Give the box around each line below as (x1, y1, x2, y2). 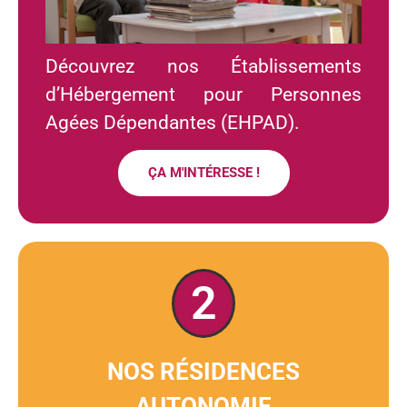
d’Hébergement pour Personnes (45, 83, 362, 105)
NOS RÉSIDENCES (107, 357, 300, 385)
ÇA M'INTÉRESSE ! (147, 164, 260, 182)
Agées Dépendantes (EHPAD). (45, 111, 300, 134)
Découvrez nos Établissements (45, 55, 362, 77)
